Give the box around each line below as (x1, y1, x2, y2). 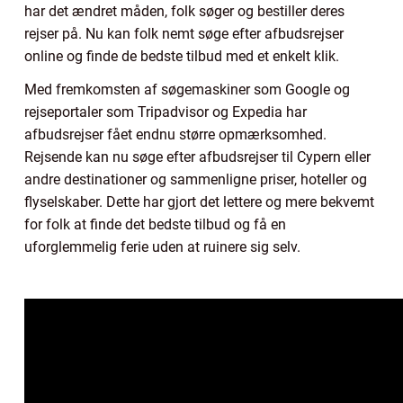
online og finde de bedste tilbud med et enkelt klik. (24, 47, 339, 65)
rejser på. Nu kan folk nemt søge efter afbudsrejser (24, 24, 344, 42)
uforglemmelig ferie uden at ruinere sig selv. (24, 237, 300, 255)
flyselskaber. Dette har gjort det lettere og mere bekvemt (24, 193, 374, 210)
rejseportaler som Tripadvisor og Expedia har (24, 103, 307, 121)
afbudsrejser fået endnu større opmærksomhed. (24, 125, 327, 143)
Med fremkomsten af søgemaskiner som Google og (24, 80, 350, 98)
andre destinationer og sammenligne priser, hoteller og (24, 170, 367, 188)
